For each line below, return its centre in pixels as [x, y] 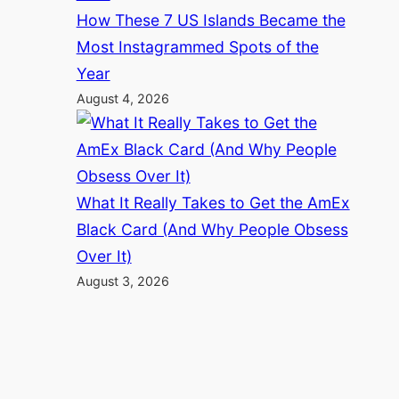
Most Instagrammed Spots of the [197, 46]
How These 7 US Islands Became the [211, 20]
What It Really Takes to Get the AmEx [213, 202]
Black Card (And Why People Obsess [212, 229]
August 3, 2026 [122, 281]
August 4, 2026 [122, 98]
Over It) [104, 256]
